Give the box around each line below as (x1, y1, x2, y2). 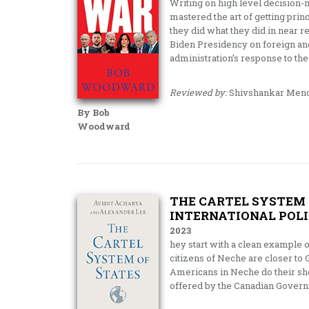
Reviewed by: (169, 86, 227, 99)
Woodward (77, 120, 130, 132)
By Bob (77, 106, 110, 119)
